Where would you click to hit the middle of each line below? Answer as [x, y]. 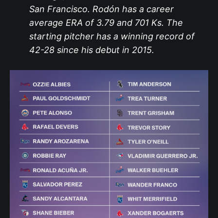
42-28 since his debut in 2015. [91, 50]
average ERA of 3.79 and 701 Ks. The [106, 23]
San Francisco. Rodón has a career [101, 9]
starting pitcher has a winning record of [112, 36]
